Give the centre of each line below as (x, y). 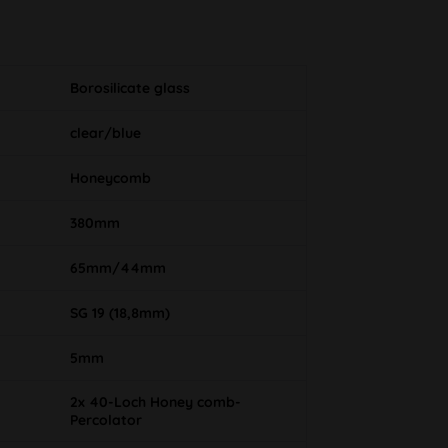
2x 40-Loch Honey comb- (155, 402)
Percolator (105, 420)
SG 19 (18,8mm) (119, 313)
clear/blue (105, 133)
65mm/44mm (117, 268)
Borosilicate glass (129, 88)
